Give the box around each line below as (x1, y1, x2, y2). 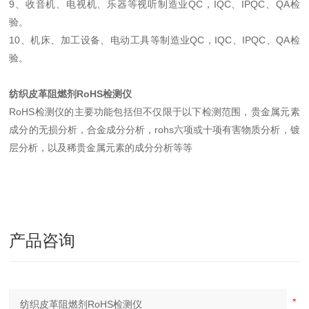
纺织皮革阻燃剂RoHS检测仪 (9, 88, 132, 99)
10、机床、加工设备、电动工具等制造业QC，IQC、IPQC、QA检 (9, 34, 300, 46)
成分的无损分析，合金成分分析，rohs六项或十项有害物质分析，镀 (9, 124, 300, 135)
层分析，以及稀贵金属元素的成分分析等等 (9, 142, 193, 153)
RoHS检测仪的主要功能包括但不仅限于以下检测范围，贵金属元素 (9, 106, 300, 117)
